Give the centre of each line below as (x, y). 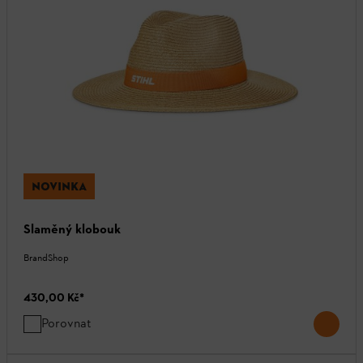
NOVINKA (59, 186)
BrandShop (46, 257)
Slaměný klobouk (72, 228)
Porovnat (66, 322)
